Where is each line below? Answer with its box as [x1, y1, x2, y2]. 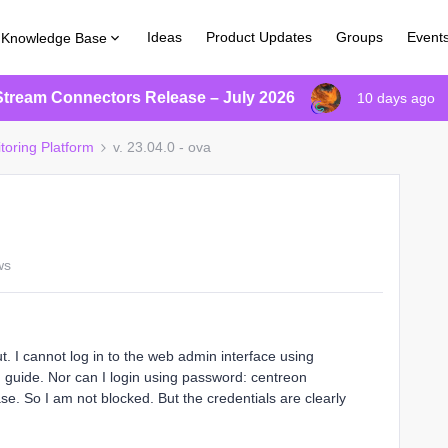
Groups [336, 29, 384, 45]
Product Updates [206, 29, 313, 45]
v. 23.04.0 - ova [113, 139, 211, 155]
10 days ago [357, 90, 435, 106]
